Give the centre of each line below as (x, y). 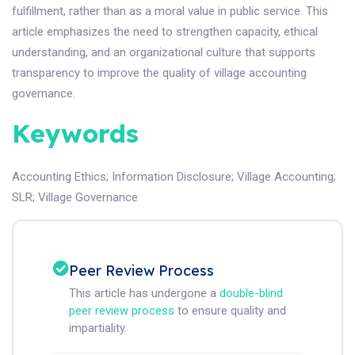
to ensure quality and (230, 310)
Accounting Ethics (59, 176)
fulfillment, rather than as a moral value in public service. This (170, 11)
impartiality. (98, 328)
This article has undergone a (144, 293)
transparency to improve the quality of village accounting (159, 73)
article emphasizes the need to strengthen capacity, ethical (165, 31)
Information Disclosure (172, 176)
